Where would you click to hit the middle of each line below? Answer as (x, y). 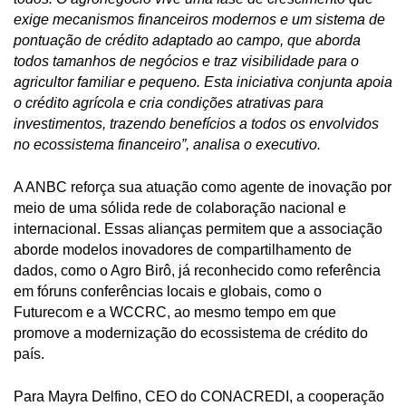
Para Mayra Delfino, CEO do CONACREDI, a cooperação (199, 396)
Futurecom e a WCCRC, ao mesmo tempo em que (175, 312)
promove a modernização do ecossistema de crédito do (191, 333)
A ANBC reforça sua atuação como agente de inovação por (203, 187)
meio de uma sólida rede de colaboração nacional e (180, 208)
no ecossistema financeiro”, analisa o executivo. (167, 145)
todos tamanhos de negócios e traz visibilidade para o (186, 62)
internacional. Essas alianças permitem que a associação (198, 228)
